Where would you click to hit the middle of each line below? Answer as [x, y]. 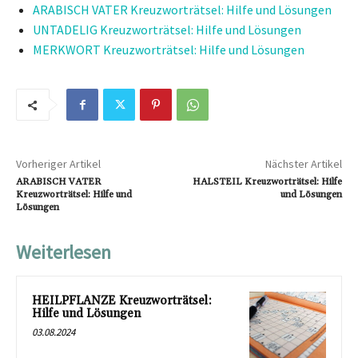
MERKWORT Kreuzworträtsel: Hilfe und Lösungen [169, 50]
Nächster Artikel [303, 164]
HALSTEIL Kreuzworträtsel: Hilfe [267, 182]
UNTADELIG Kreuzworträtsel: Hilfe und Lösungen [167, 30]
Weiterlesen [64, 253]
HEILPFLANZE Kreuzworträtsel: [122, 301]
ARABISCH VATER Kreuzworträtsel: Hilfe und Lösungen [182, 10]
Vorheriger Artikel [58, 164]
